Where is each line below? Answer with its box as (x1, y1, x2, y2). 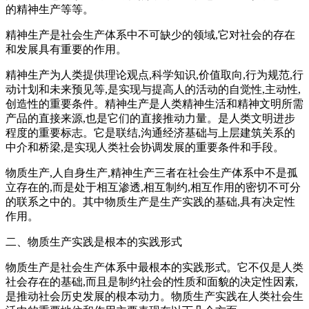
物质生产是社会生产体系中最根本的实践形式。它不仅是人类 (6, 261, 303, 273)
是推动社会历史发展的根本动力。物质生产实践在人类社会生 (6, 290, 303, 302)
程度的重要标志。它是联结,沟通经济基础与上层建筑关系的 (6, 126, 295, 139)
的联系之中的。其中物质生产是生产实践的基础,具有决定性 (6, 195, 295, 208)
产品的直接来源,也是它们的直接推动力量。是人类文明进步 (6, 112, 295, 124)
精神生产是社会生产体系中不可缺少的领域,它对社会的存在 (6, 28, 295, 41)
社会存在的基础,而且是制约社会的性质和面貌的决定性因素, (6, 275, 298, 288)
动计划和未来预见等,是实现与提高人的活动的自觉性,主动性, (6, 83, 301, 95)
